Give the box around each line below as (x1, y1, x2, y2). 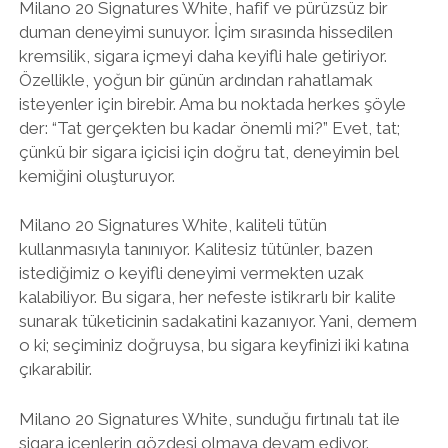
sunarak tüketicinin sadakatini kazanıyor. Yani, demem (18, 311, 417, 331)
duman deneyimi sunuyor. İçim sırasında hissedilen (18, 21, 393, 42)
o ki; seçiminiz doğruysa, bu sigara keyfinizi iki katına (18, 335, 409, 355)
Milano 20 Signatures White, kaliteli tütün (18, 215, 327, 235)
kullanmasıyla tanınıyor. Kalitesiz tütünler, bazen (18, 239, 373, 259)
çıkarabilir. (18, 359, 92, 379)
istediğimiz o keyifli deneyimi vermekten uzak (18, 263, 364, 283)
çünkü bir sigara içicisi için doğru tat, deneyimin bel (18, 141, 398, 162)
